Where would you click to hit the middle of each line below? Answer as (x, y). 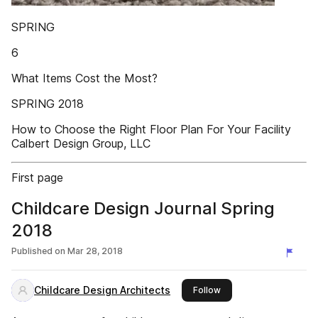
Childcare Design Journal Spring (143, 208)
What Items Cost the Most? (84, 78)
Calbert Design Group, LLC (81, 143)
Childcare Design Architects (102, 290)
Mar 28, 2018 (95, 251)
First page (37, 177)
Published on (38, 251)
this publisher (248, 289)
